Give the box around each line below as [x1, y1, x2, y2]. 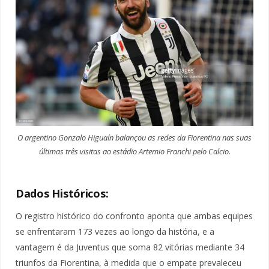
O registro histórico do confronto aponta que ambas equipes [16, 210, 253, 222]
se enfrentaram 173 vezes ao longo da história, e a [16, 226, 214, 238]
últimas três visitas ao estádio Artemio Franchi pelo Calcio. [38, 146, 231, 157]
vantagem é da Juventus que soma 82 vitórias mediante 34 [16, 241, 244, 253]
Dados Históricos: [16, 186, 109, 201]
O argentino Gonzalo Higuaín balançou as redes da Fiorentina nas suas [17, 132, 252, 144]
